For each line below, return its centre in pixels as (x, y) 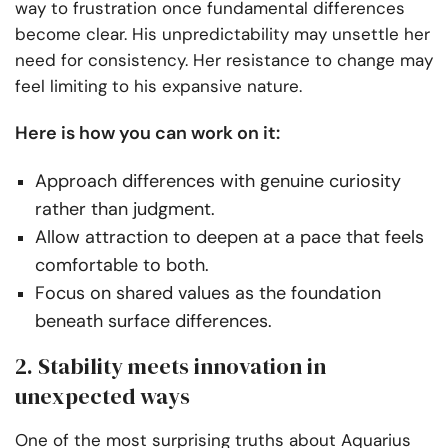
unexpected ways (102, 395)
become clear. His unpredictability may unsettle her (222, 33)
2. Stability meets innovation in (170, 365)
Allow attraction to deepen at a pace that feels (229, 236)
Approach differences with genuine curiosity (218, 180)
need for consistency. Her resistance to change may (224, 59)
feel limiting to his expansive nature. (158, 85)
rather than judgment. (125, 208)
